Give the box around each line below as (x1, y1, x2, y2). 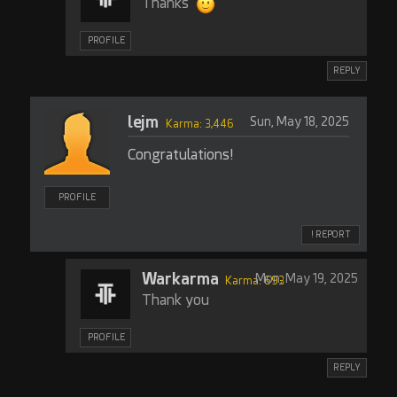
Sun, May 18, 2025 (249, 114, 349, 128)
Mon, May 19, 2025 (255, 271, 359, 285)
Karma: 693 (224, 275, 284, 287)
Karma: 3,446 (165, 118, 234, 130)
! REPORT (311, 230, 351, 239)
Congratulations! (127, 146, 233, 163)
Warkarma (141, 269, 219, 288)
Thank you (141, 292, 209, 308)
